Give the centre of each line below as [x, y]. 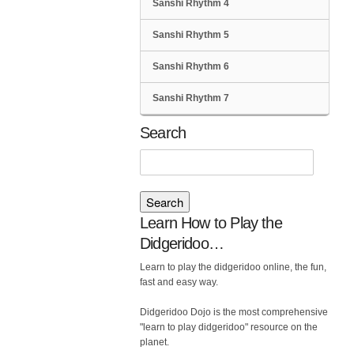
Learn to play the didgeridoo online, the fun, [233, 267]
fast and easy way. [179, 282]
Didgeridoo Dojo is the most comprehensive [234, 312]
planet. [154, 342]
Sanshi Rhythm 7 [191, 98]
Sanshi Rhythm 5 [191, 34]
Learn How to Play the [211, 222]
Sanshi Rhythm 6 [191, 66]
